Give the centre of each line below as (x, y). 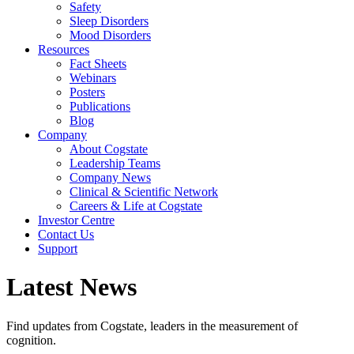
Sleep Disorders (109, 21)
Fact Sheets (98, 64)
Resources (64, 49)
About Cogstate (109, 149)
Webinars (93, 78)
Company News (110, 177)
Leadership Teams (115, 163)
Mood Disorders (110, 35)
